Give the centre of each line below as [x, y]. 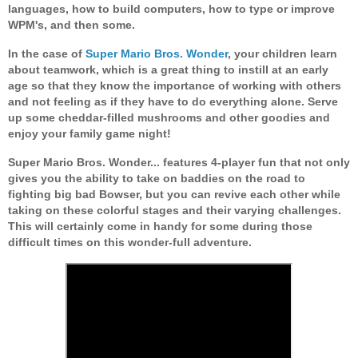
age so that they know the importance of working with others [175, 85]
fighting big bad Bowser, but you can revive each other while [174, 194]
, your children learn [282, 53]
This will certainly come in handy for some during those [160, 226]
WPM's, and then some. [72, 25]
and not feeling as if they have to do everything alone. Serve [173, 101]
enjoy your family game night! [89, 133]
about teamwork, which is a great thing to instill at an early [168, 69]
